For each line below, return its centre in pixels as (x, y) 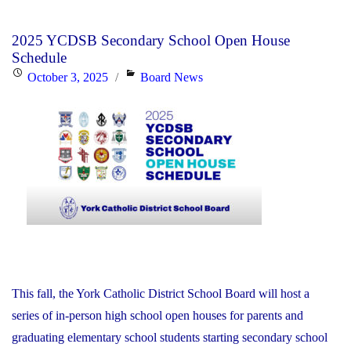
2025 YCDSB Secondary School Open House (151, 40)
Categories (150, 76)
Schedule (39, 57)
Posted (27, 76)
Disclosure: (168, 27)
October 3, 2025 (68, 77)
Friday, (153, 49)
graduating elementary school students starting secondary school (170, 337)
